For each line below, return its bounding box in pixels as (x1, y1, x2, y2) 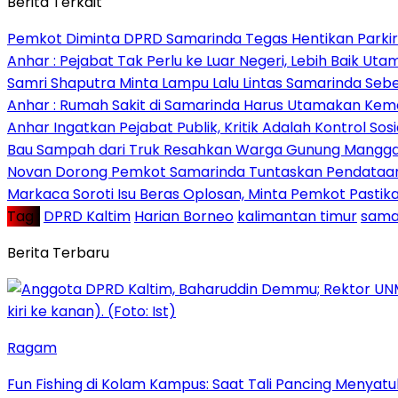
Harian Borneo (134, 205, 234, 227)
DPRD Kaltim (44, 205, 131, 227)
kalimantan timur (237, 205, 357, 227)
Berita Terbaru (7, 242, 109, 263)
